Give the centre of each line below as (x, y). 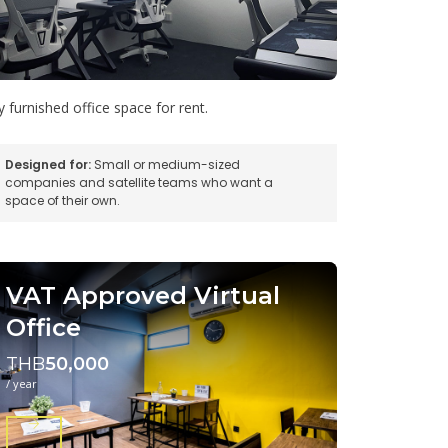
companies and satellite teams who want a (139, 182)
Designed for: (48, 164)
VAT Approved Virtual (143, 295)
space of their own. (63, 200)
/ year (22, 383)
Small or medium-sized (166, 164)
